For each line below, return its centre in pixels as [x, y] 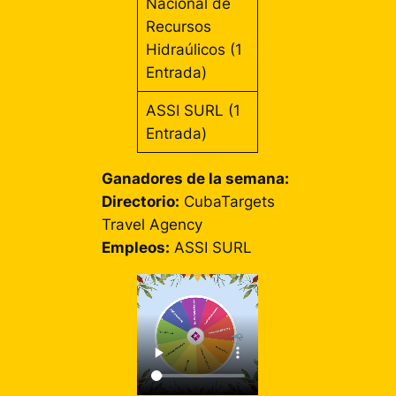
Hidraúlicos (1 [194, 49]
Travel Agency [152, 225]
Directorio [139, 202]
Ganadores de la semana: [196, 179]
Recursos [178, 26]
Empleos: [136, 248]
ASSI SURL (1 [193, 110]
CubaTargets [230, 202]
